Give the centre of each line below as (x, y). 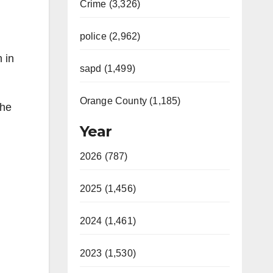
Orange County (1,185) (130, 101)
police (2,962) (110, 36)
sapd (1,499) (107, 69)
